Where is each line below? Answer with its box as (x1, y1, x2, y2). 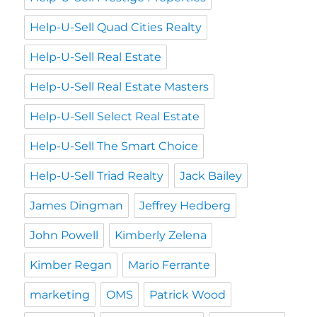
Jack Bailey (180, 169, 243, 183)
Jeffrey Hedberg (139, 199, 231, 213)
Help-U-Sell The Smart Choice (30, 139, 199, 154)
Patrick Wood (149, 288, 226, 302)
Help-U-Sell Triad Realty (30, 169, 164, 183)
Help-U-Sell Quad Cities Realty (30, 21, 202, 35)
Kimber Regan (30, 258, 113, 272)
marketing (30, 288, 91, 302)
